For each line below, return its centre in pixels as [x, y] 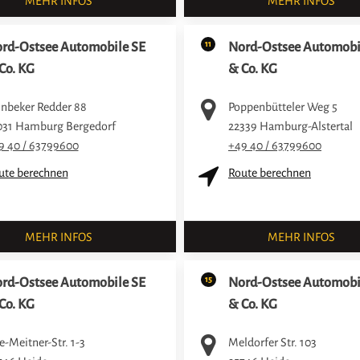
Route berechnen [270, 172]
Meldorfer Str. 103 [272, 343]
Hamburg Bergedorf [65, 126]
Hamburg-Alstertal [306, 126]
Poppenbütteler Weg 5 [283, 106]
